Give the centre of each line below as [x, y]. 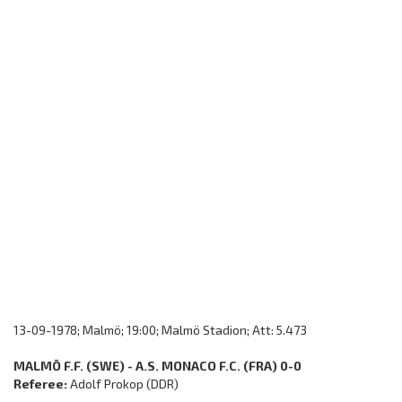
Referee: [40, 384]
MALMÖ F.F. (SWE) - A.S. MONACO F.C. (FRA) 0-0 [157, 366]
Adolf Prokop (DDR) [123, 384]
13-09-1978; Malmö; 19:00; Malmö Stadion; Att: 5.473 [160, 330]
